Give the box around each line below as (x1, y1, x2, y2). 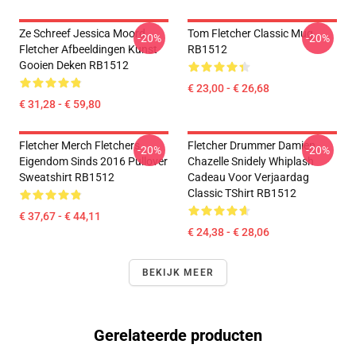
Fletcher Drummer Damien (188, 139, 315, 152)
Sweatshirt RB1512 (19, 171, 114, 184)
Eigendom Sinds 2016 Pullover (19, 155, 168, 168)
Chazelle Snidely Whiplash (188, 155, 314, 168)
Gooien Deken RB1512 (19, 59, 129, 72)
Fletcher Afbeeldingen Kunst (19, 43, 157, 56)
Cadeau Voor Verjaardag (188, 171, 309, 184)
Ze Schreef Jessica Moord (19, 27, 145, 40)
